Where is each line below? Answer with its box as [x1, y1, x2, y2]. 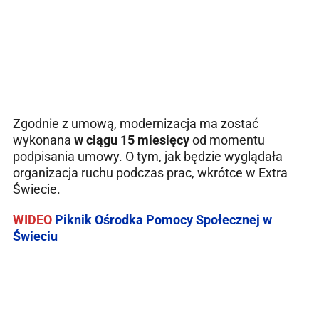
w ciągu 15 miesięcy [74, 132, 192, 147]
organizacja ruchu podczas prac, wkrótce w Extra [13, 164, 288, 180]
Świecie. [13, 181, 61, 197]
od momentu [192, 132, 265, 147]
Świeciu [13, 228, 58, 244]
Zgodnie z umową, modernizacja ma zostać [13, 115, 258, 131]
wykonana [13, 132, 74, 147]
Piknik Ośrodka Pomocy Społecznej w [55, 211, 272, 227]
